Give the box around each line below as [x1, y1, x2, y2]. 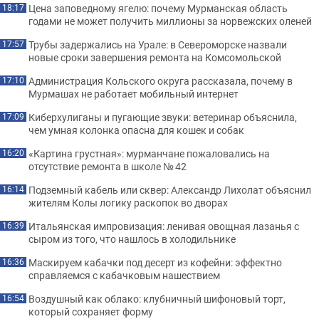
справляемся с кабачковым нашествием [28, 268, 220, 282]
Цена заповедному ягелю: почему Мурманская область [28, 1, 288, 15]
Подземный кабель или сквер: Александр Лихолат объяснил [28, 183, 311, 197]
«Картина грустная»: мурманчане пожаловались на [28, 147, 270, 160]
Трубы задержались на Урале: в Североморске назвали [28, 38, 287, 51]
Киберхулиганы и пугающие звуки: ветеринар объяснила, [28, 110, 297, 124]
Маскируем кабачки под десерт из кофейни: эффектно [28, 256, 282, 269]
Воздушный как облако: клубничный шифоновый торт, [28, 292, 286, 305]
